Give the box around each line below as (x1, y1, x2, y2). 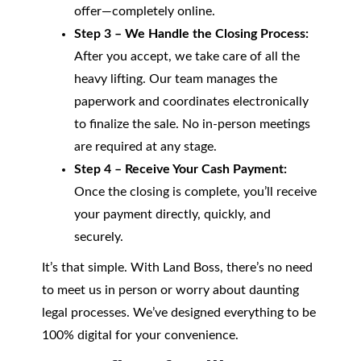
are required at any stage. (73, 140, 217, 153)
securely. (73, 230, 123, 243)
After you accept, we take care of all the (73, 50, 300, 63)
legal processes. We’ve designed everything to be (41, 306, 316, 319)
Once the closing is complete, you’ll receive (73, 185, 317, 198)
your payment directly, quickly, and (73, 208, 271, 221)
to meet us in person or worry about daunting (41, 284, 299, 297)
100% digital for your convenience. (41, 329, 239, 342)
